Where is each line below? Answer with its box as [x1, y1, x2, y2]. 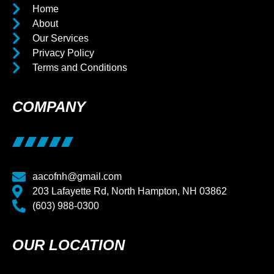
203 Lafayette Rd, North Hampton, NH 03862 [32, 185, 227, 196]
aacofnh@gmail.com [32, 171, 122, 182]
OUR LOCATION [12, 236, 125, 253]
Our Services [32, 32, 89, 43]
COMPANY [12, 98, 86, 115]
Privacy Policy [32, 47, 94, 58]
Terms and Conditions [32, 62, 127, 73]
